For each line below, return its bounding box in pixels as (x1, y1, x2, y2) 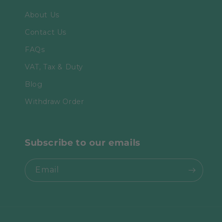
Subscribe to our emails (25, 137, 141, 148)
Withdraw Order (25, 97, 84, 106)
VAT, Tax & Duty (25, 62, 83, 71)
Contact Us (25, 28, 66, 37)
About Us (25, 10, 59, 19)
